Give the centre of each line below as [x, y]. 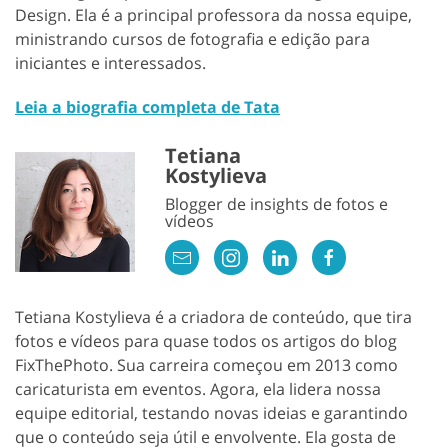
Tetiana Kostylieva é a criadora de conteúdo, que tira [213, 316]
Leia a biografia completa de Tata [147, 106]
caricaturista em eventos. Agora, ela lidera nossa [198, 388]
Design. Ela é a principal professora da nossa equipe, [213, 14]
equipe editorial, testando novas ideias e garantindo [211, 412]
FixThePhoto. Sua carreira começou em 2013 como [206, 364]
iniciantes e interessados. [110, 62]
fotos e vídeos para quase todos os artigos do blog [206, 340]
